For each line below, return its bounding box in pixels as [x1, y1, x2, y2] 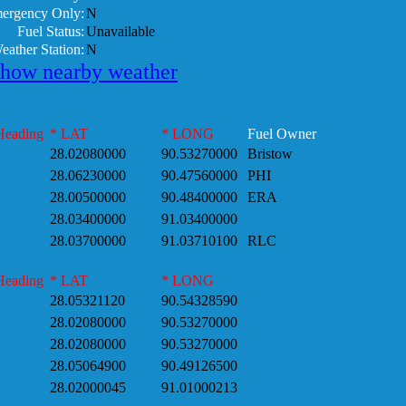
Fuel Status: [17, 24, 84, 39]
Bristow [240, 146, 293, 161]
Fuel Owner [240, 126, 316, 141]
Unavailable [86, 24, 155, 39]
